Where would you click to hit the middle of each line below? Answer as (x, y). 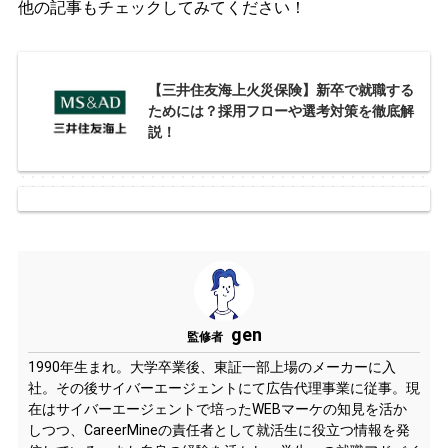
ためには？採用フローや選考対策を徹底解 (280, 111)
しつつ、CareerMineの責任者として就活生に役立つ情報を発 (218, 430)
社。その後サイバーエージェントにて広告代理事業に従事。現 (223, 388)
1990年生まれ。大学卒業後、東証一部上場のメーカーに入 (211, 367)
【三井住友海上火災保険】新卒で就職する (280, 90)
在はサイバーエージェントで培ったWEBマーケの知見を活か (217, 409)
